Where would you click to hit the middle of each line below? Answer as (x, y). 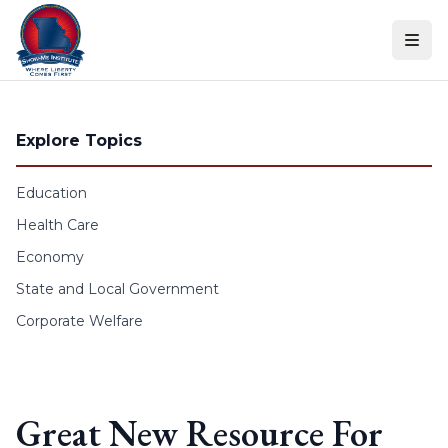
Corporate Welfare (79, 321)
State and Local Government (117, 289)
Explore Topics (79, 140)
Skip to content (69, 19)
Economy (50, 257)
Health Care (57, 225)
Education (51, 193)
